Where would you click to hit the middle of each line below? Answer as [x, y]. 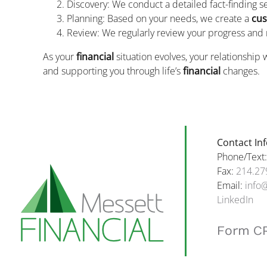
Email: [231, 185]
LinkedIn [235, 199]
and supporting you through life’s [113, 71]
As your [59, 56]
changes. [240, 71]
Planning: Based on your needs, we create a [159, 18]
